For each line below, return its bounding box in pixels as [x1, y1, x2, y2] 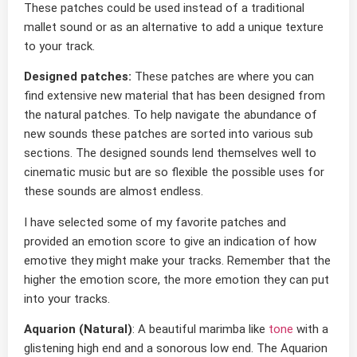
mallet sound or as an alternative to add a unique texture [24, 19, 324, 34]
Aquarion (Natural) [24, 321, 132, 336]
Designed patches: [24, 69, 131, 84]
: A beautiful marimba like [132, 321, 269, 336]
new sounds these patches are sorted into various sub [24, 127, 313, 142]
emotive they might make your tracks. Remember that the [24, 253, 331, 268]
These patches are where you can [131, 69, 314, 84]
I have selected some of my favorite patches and [24, 214, 286, 229]
